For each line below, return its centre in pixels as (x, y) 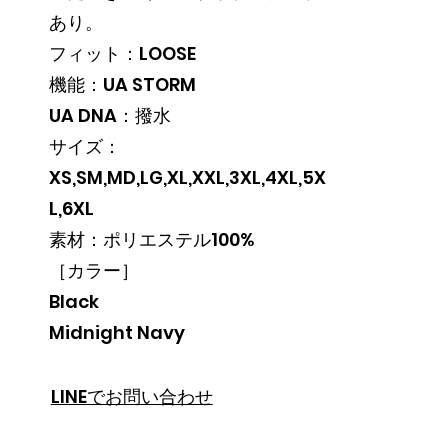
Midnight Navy (116, 332)
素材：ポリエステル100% (151, 239)
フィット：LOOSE (122, 53)
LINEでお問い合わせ (131, 396)
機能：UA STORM (122, 84)
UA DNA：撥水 (109, 115)
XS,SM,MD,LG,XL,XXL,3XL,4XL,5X (187, 177)
